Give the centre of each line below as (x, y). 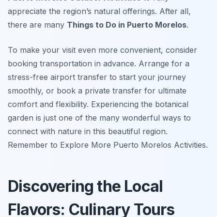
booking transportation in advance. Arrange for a (99, 64)
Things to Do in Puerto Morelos (127, 25)
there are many (37, 25)
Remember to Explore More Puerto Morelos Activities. (108, 145)
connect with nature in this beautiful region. (88, 132)
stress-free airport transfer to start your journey (97, 77)
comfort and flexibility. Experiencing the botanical (98, 104)
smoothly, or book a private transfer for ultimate (97, 91)
